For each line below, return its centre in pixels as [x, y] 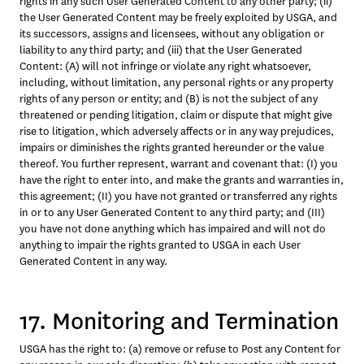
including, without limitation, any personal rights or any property [176, 82]
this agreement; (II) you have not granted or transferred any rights [178, 196]
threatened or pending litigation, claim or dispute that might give [176, 115]
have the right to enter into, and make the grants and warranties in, [182, 180]
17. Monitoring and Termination [179, 321]
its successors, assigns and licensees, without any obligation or [172, 34]
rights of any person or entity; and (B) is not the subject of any [169, 99]
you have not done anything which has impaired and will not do [173, 229]
